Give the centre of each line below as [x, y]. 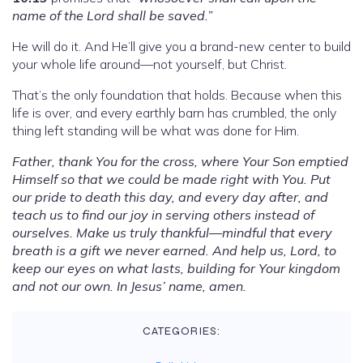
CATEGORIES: [181, 331]
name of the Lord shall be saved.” [112, 15]
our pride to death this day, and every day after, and [170, 196]
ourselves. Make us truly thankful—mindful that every [172, 232]
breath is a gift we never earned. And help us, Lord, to [174, 250]
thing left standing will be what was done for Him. [156, 130]
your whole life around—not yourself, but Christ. [149, 64]
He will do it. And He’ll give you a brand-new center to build [181, 46]
